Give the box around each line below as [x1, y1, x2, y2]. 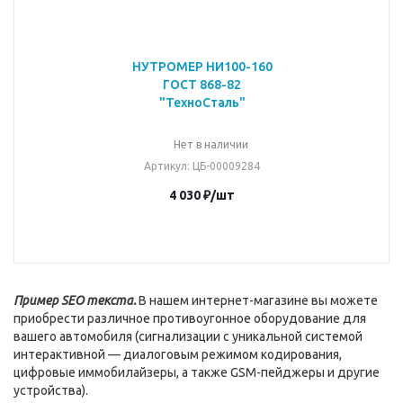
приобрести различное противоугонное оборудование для [13, 311, 366, 326]
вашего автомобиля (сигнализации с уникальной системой [13, 329, 363, 344]
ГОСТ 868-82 [163, 77, 241, 92]
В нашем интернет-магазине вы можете [139, 293, 378, 308]
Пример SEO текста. [13, 293, 139, 308]
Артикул [144, 160, 187, 172]
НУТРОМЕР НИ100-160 [131, 59, 273, 74]
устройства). [13, 383, 88, 398]
